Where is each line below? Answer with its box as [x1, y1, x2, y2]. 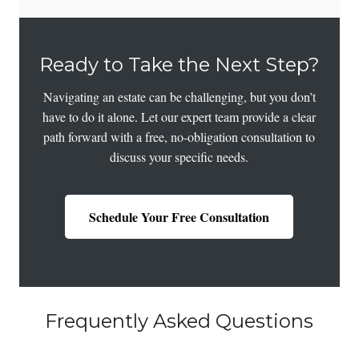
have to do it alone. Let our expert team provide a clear [42, 108, 317, 126]
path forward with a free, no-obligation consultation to [43, 128, 316, 146]
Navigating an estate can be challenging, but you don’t [42, 88, 316, 106]
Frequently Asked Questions [45, 309, 314, 333]
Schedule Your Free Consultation [89, 208, 270, 227]
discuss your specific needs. [110, 148, 249, 166]
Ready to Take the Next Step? [38, 53, 320, 77]
